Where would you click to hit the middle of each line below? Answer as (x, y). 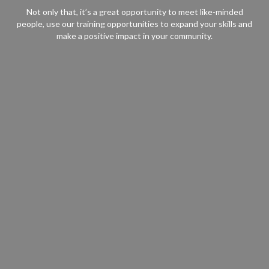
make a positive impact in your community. (134, 36)
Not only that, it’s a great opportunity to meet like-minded (134, 12)
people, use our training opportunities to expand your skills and (134, 24)
